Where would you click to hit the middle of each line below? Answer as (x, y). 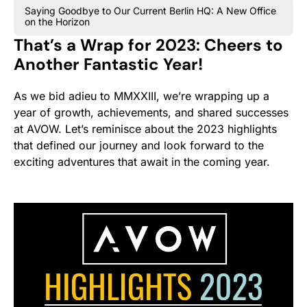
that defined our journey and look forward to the (139, 145)
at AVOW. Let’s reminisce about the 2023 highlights (145, 128)
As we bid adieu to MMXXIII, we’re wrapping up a (142, 96)
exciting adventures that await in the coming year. (142, 161)
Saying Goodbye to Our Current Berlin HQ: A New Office (150, 10)
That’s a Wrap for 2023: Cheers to (148, 45)
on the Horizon (57, 21)
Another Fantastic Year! (108, 64)
